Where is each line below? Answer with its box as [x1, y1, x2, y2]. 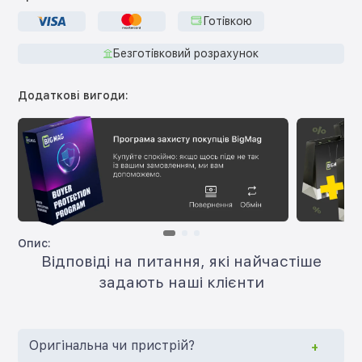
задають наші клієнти [98, 273, 264, 293]
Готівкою [202, 15, 252, 28]
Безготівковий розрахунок [112, 47, 259, 61]
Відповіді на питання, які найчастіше [40, 252, 322, 271]
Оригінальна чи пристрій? [29, 338, 196, 354]
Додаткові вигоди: [18, 88, 129, 102]
